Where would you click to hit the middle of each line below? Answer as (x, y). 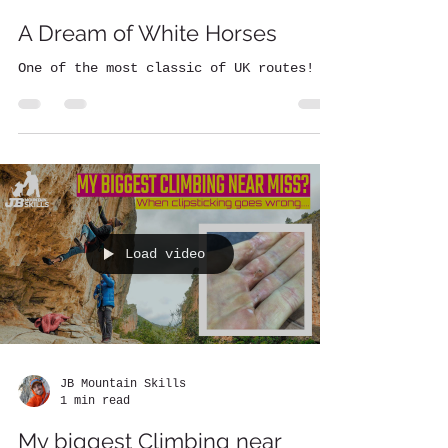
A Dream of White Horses (147, 33)
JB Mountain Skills (123, 384)
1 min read (95, 400)
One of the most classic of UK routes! (166, 68)
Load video (165, 254)
